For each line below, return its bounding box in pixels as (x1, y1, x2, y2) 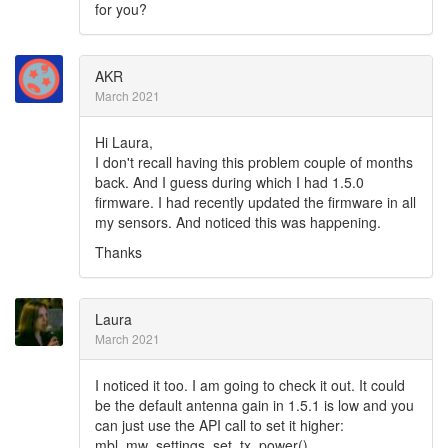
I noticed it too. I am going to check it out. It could (95, 375, 405, 395)
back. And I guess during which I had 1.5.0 (95, 172, 364, 192)
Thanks (95, 242, 142, 262)
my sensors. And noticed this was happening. (95, 212, 381, 232)
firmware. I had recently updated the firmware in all (95, 192, 416, 212)
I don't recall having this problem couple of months (95, 152, 413, 172)
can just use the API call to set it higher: (95, 415, 344, 435)
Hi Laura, (95, 132, 153, 152)
